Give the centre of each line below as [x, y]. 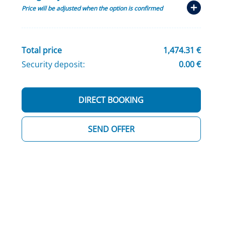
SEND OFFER [111, 129]
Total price [41, 50]
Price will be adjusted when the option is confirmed [92, 9]
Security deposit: [53, 65]
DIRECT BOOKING [111, 100]
